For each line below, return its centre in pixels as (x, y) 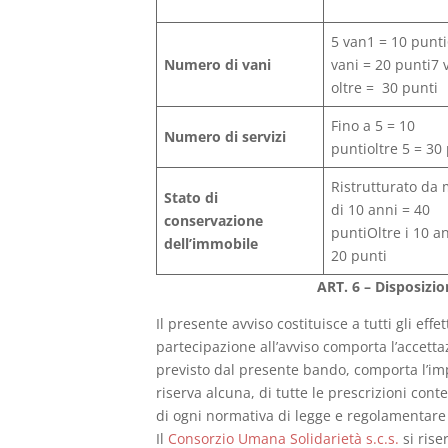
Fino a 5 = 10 (373, 125)
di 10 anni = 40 (381, 209)
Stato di (191, 197)
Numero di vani (218, 64)
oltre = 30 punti (385, 87)
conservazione (214, 220)
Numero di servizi (225, 136)
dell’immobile (211, 243)
